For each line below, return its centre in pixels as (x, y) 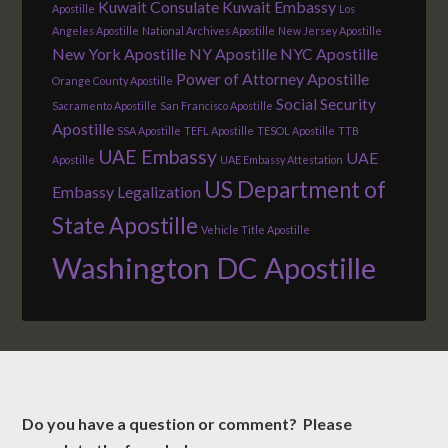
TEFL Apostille (219, 131)
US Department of (295, 190)
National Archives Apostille (209, 31)
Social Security (326, 104)
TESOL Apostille (296, 131)
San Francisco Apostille (217, 106)
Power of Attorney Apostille (273, 79)
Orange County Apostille (113, 81)
